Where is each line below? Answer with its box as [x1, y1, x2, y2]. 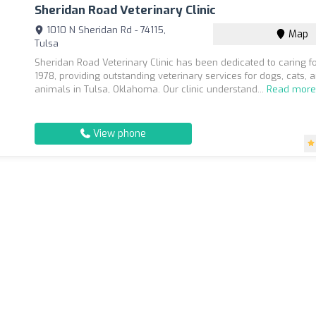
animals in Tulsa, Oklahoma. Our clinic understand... [35, 83, 267, 95]
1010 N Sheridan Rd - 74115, [44, 24, 166, 36]
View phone [90, 127, 147, 140]
